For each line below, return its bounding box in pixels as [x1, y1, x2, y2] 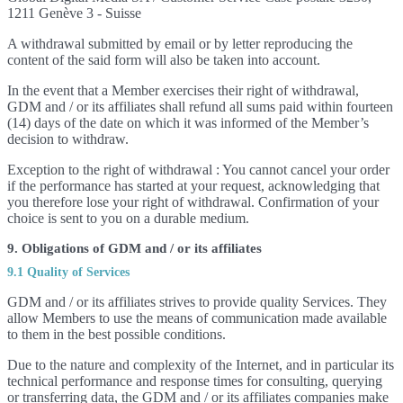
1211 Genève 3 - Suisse [7, 5, 141, 21]
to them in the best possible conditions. [7, 327, 226, 342]
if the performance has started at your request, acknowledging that [7, 178, 380, 193]
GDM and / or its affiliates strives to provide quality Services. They [7, 294, 387, 309]
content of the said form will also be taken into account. [7, 52, 320, 67]
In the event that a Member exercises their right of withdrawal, [7, 83, 359, 98]
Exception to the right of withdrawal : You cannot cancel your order [7, 162, 390, 177]
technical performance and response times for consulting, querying [7, 373, 382, 389]
